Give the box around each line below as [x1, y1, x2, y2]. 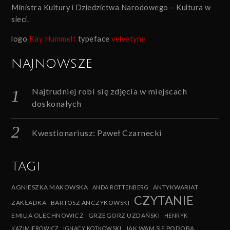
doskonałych [32, 99, 82, 109]
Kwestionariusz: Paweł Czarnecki [32, 128, 162, 138]
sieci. [11, 15, 29, 24]
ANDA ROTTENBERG [92, 184, 149, 191]
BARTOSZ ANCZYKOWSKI [50, 199, 130, 207]
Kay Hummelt [29, 34, 76, 43]
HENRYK [164, 212, 188, 219]
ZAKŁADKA [11, 199, 47, 207]
